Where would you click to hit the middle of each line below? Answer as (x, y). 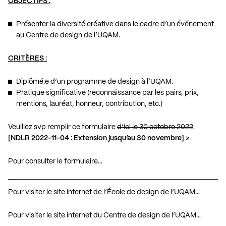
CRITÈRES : (27, 58)
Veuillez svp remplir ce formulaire (63, 127)
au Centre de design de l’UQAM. (68, 35)
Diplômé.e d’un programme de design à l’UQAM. (95, 81)
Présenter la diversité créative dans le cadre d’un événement (115, 24)
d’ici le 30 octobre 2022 (155, 127)
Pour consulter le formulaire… (55, 161)
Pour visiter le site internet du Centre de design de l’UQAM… (104, 215)
